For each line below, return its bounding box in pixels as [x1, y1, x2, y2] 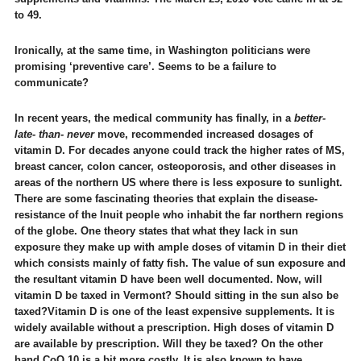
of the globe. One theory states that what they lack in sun [14, 225, 298, 237]
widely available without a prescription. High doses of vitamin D [14, 322, 334, 334]
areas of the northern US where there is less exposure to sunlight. [14, 176, 342, 189]
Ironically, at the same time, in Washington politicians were [14, 44, 310, 56]
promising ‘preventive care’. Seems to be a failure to [14, 60, 276, 73]
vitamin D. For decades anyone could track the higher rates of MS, [14, 144, 345, 156]
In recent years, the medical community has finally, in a [14, 112, 294, 124]
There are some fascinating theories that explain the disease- [14, 193, 317, 205]
